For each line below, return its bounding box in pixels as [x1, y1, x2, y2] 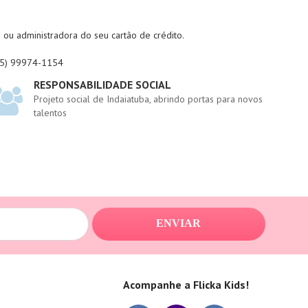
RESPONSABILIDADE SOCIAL [34, 78, 172, 91]
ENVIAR [156, 217, 201, 229]
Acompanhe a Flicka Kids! [123, 278, 250, 291]
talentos [34, 107, 67, 119]
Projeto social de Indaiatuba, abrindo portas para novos [34, 93, 263, 105]
